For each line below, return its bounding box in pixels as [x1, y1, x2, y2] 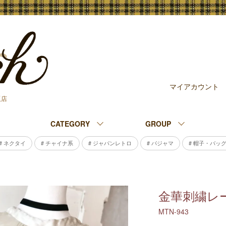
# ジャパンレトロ [88, 139, 132, 147]
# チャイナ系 [41, 139, 73, 147]
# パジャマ [147, 139, 174, 147]
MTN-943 [158, 206, 189, 216]
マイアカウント [169, 81, 219, 91]
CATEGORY [50, 119, 90, 129]
